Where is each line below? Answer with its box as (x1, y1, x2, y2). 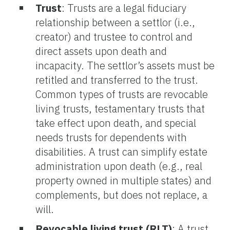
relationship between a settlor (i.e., (35, 15, 195, 29)
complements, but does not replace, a (35, 187, 207, 202)
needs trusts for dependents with (35, 130, 187, 144)
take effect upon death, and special (35, 116, 196, 130)
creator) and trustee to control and (35, 29, 193, 44)
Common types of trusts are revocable (35, 87, 208, 101)
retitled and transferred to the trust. (35, 72, 198, 87)
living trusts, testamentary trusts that (35, 101, 205, 116)
